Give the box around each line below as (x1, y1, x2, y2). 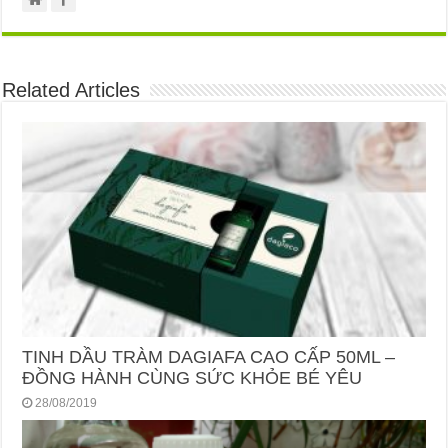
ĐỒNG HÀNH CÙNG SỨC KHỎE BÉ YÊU (22, 367, 363, 388)
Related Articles (2, 78, 141, 101)
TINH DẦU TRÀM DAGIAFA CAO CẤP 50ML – (22, 346, 396, 367)
